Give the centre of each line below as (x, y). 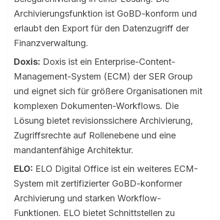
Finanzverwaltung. (51, 43)
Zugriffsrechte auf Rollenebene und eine (95, 135)
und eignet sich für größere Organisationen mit (108, 91)
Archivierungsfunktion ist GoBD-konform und (105, 14)
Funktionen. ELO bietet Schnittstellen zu (94, 213)
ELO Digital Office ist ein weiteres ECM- (115, 169)
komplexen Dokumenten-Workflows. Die (96, 106)
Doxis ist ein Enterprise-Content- (108, 62)
